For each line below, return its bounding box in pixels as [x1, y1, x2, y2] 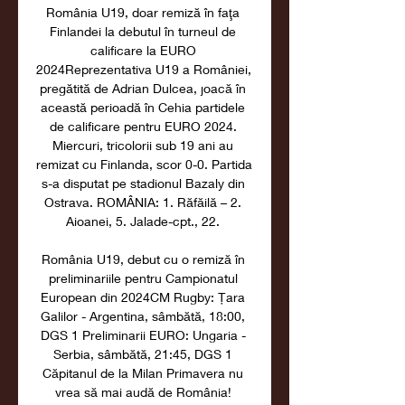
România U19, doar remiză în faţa [46, 5, 240, 20]
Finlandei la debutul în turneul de [50, 24, 236, 39]
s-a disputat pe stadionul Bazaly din [41, 175, 245, 191]
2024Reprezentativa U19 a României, [36, 61, 251, 77]
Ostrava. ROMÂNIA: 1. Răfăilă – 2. [44, 194, 241, 210]
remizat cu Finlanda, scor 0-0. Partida [36, 156, 252, 172]
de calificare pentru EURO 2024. [49, 118, 237, 134]
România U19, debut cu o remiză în [41, 251, 245, 267]
